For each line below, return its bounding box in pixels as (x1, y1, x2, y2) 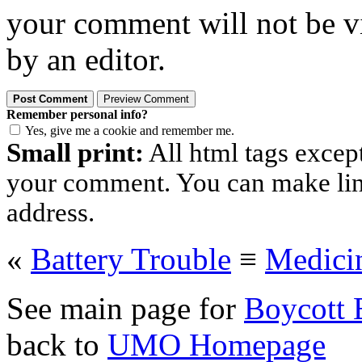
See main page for (6, 290, 244, 326)
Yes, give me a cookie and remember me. (25, 123, 234, 137)
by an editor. (6, 41, 166, 77)
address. (6, 197, 95, 227)
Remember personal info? (6, 107, 148, 121)
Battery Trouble (31, 241, 231, 276)
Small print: (6, 137, 144, 167)
